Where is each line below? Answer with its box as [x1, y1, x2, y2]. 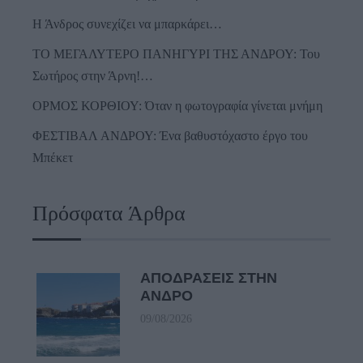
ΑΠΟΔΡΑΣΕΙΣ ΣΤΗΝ [140, 270, 277, 287]
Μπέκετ [32, 151, 73, 165]
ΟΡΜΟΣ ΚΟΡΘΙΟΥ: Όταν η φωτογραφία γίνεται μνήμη [32, 99, 322, 113]
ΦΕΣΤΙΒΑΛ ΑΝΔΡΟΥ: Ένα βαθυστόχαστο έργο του [32, 129, 308, 143]
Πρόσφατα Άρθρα [32, 202, 186, 226]
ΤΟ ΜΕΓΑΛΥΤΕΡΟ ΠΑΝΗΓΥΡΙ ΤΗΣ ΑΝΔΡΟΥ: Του [32, 47, 320, 62]
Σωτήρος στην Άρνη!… [32, 69, 153, 83]
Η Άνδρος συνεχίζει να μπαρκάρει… [32, 17, 222, 32]
